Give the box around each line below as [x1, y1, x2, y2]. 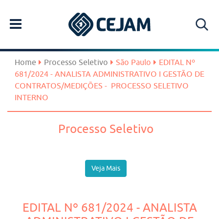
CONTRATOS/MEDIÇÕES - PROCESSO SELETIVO [15, 81, 189, 90]
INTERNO [15, 93, 50, 102]
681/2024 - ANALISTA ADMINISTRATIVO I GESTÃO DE [15, 69, 204, 78]
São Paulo [116, 58, 151, 66]
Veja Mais [91, 164, 120, 172]
